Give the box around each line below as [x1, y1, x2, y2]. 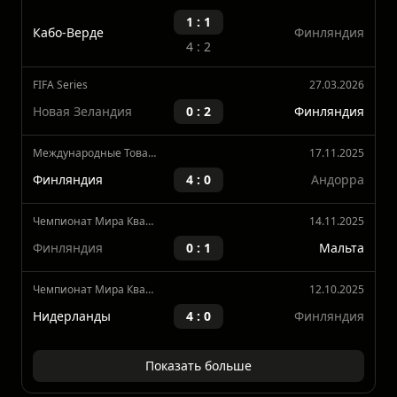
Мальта [319, 302, 364, 320]
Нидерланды [33, 370, 111, 388]
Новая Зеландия [33, 166, 132, 183]
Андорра [311, 234, 364, 252]
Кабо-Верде [33, 87, 104, 105]
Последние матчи [253, 5, 361, 23]
